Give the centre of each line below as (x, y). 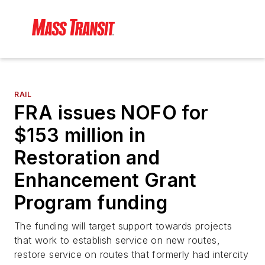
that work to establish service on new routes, (117, 240)
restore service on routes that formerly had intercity (132, 255)
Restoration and (87, 158)
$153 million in (80, 135)
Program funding (91, 203)
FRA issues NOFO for (112, 113)
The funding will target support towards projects (123, 226)
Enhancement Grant (106, 180)
